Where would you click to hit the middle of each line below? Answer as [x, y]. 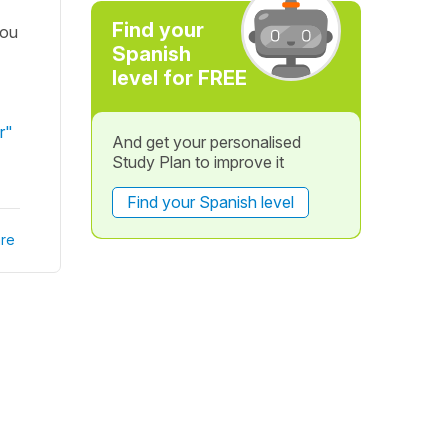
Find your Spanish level [210, 202]
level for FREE [179, 78]
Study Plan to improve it [197, 162]
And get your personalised [206, 142]
